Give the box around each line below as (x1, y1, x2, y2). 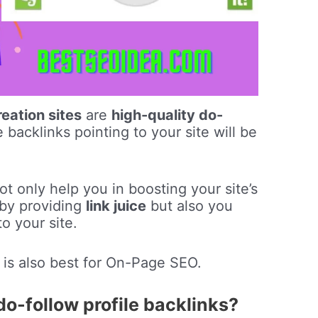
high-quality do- (111, 106, 224, 124)
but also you (146, 197, 234, 215)
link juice (86, 197, 147, 215)
